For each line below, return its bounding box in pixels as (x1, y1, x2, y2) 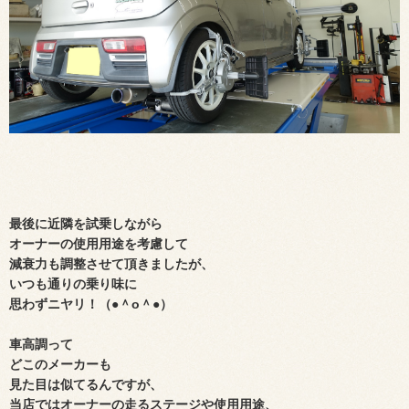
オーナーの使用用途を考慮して (9, 236, 188, 252)
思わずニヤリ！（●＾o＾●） (9, 297, 173, 312)
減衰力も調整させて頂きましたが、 (9, 257, 214, 272)
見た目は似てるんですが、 (9, 377, 163, 393)
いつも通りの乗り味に (9, 277, 137, 292)
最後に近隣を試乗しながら (9, 216, 163, 232)
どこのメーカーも (9, 357, 111, 372)
